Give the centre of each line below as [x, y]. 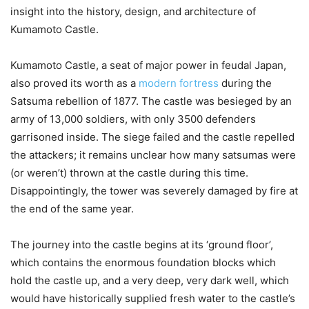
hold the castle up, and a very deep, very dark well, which [150, 280]
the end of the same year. [73, 208]
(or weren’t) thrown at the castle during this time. [129, 172]
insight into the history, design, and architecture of [133, 11]
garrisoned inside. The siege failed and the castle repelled [152, 137]
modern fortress [179, 83]
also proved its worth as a [74, 83]
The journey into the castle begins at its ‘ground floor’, [142, 244]
